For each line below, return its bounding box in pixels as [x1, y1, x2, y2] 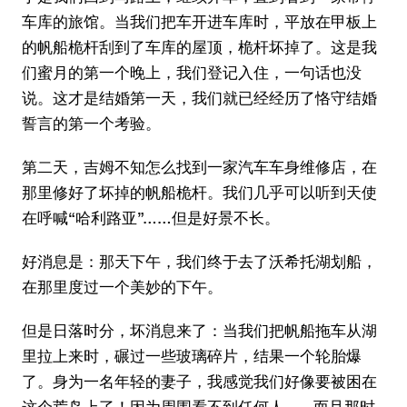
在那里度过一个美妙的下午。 [22, 277, 223, 296]
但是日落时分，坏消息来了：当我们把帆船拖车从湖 [22, 321, 377, 340]
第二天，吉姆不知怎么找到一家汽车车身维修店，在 [22, 157, 377, 176]
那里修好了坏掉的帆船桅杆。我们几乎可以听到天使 [22, 183, 377, 202]
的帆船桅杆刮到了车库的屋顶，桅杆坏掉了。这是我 [22, 37, 377, 56]
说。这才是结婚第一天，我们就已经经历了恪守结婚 [22, 88, 377, 107]
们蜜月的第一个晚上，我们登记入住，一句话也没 [22, 63, 362, 82]
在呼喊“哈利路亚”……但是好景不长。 [22, 208, 280, 227]
